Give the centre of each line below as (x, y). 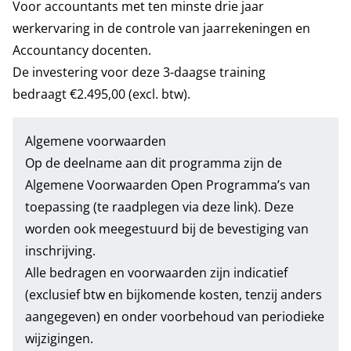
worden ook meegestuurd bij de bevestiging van (167, 229)
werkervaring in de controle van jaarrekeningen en (161, 28)
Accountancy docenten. (82, 50)
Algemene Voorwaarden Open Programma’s (156, 185)
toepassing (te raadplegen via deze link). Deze (159, 207)
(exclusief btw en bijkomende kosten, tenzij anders (174, 295)
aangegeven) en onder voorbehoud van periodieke (175, 317)
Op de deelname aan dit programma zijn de (154, 163)
